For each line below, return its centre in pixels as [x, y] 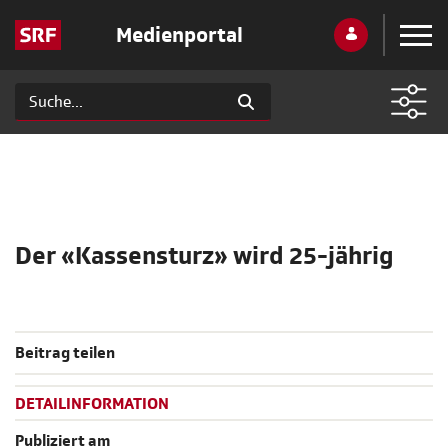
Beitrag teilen [65, 353]
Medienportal [179, 35]
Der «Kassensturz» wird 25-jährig [204, 256]
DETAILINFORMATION [92, 404]
